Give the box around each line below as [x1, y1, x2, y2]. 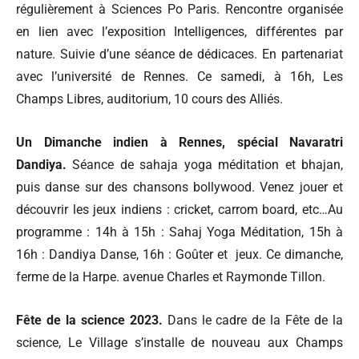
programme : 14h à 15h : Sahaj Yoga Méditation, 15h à [16, 224, 343, 240]
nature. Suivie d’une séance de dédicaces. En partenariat [16, 46, 343, 62]
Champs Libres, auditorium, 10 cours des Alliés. [16, 91, 283, 107]
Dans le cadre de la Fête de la [162, 312, 344, 328]
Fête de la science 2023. [16, 312, 163, 328]
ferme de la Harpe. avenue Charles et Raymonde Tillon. [16, 268, 325, 284]
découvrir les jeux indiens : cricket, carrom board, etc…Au [16, 201, 343, 217]
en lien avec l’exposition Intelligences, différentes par [16, 23, 343, 39]
